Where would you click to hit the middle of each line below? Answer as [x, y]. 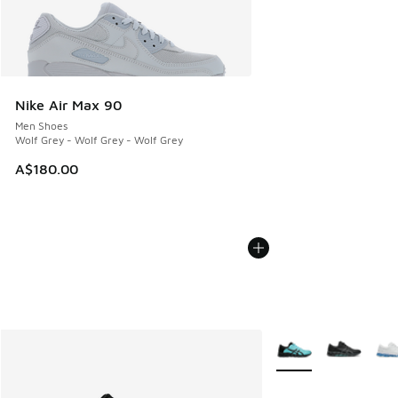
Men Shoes [41, 126]
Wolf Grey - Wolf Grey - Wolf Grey [99, 140]
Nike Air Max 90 [68, 105]
